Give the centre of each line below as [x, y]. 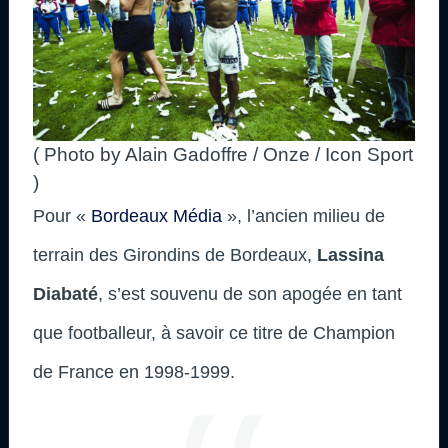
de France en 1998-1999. [134, 371]
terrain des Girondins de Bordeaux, [175, 254]
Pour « [62, 215]
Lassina [350, 254]
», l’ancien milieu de [303, 215]
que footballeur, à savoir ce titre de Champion [214, 332]
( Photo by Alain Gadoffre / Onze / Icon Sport [223, 154]
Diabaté [65, 293]
